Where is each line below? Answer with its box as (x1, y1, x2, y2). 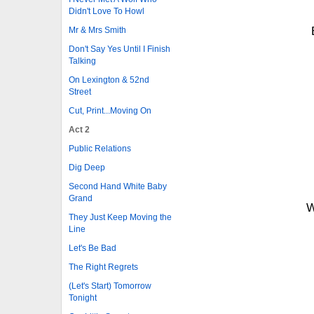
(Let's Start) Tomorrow (69, 280, 151, 291)
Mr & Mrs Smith (69, 25, 126, 35)
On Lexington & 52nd (69, 74, 149, 85)
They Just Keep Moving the (69, 212, 172, 222)
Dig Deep (69, 162, 105, 172)
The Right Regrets (69, 261, 138, 272)
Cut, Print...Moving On (69, 105, 151, 116)
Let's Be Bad (69, 243, 116, 253)
